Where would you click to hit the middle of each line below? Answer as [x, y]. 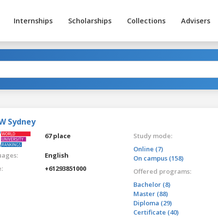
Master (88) [150, 193]
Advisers [195, 21]
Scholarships [90, 21]
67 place [58, 136]
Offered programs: [162, 171]
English [57, 155]
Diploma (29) [152, 203]
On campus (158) [158, 158]
